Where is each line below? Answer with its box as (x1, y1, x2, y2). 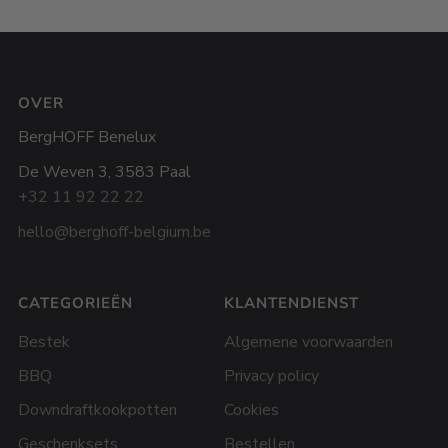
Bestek (17, 330, 70, 353)
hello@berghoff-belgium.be (17, 220, 211, 243)
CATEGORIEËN (17, 292, 133, 313)
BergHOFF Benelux (17, 125, 156, 148)
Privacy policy (223, 364, 319, 387)
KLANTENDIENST (223, 292, 359, 313)
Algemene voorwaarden (223, 330, 393, 353)
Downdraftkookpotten (17, 398, 177, 421)
